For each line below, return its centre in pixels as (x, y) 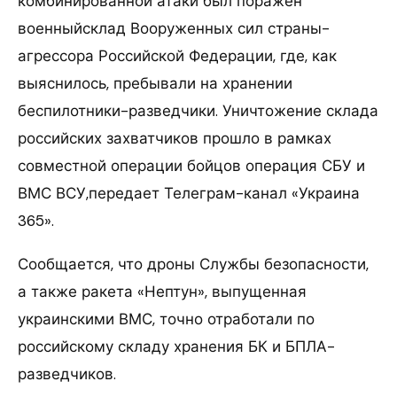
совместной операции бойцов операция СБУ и (191, 165)
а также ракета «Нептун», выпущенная (162, 291)
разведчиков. (67, 374)
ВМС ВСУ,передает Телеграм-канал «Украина (189, 193)
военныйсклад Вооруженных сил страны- (174, 28)
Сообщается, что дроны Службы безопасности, (193, 264)
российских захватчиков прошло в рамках (175, 138)
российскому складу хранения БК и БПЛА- (176, 346)
